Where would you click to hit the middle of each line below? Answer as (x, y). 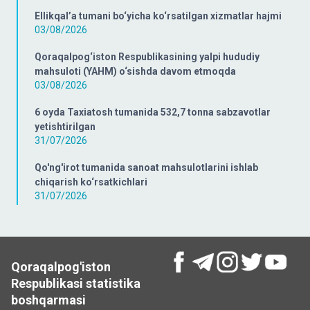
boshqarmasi (48, 300)
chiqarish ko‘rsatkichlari (91, 182)
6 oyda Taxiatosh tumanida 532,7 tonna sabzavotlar (153, 112)
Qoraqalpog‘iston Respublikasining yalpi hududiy (147, 57)
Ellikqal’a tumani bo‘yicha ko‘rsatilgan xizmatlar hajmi (158, 16)
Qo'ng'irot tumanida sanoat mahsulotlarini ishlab (146, 167)
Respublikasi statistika (76, 283)
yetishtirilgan (65, 127)
